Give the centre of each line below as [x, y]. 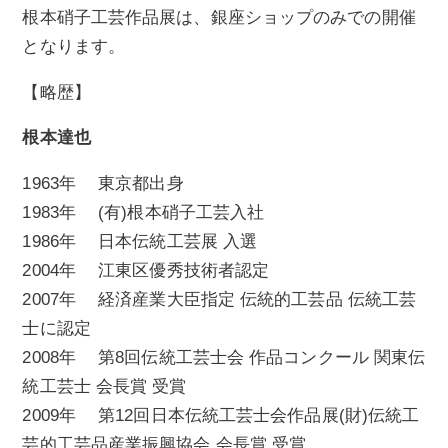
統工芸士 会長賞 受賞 [104, 386]
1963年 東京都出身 [103, 183]
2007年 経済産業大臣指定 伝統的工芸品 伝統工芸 [219, 299]
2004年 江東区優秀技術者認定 [146, 270]
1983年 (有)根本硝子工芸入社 [143, 212]
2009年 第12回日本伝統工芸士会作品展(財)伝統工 [221, 415]
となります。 [74, 47]
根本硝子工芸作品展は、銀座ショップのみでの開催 [219, 18]
